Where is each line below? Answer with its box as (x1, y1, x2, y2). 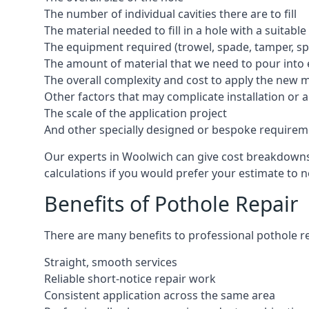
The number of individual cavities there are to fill (44, 6, 297, 21)
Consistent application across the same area (44, 288, 275, 303)
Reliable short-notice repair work (44, 271, 216, 286)
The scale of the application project (44, 106, 227, 121)
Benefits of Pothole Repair (44, 190, 298, 218)
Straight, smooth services (44, 255, 177, 270)
